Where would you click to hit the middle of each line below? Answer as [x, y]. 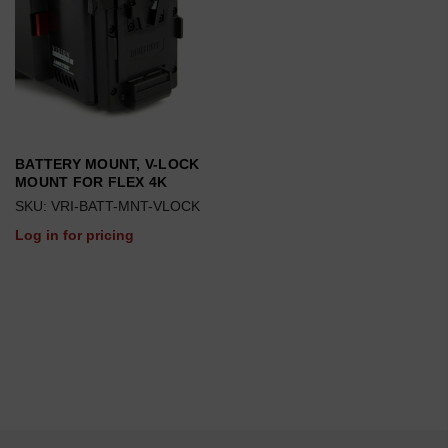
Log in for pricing [74, 235]
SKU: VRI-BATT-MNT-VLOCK [107, 206]
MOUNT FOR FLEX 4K [91, 182]
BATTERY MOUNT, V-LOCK [107, 164]
